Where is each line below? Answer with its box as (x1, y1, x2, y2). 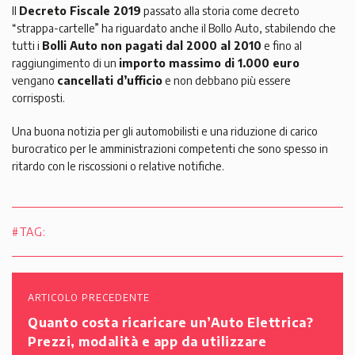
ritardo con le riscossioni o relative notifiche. (12, 158, 224, 173)
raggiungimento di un (12, 55, 119, 70)
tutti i (12, 38, 42, 52)
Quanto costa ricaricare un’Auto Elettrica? (28, 314, 313, 330)
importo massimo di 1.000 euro (119, 55, 300, 70)
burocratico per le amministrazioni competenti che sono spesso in (12, 141, 328, 155)
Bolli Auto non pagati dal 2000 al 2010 (42, 38, 261, 52)
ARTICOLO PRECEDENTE (28, 291, 150, 303)
